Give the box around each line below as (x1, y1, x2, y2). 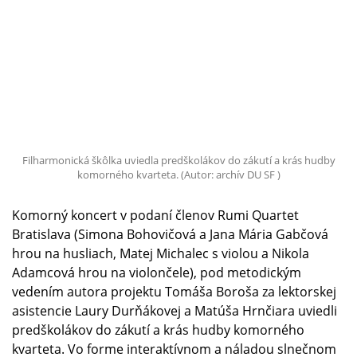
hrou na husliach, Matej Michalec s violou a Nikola (12, 245, 309, 263)
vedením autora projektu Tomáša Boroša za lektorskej (12, 283, 336, 301)
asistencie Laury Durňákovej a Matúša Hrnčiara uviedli (12, 302, 337, 320)
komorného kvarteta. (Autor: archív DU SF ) (76, 167, 280, 182)
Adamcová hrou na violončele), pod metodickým (12, 264, 301, 282)
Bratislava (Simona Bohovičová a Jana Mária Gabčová (12, 226, 328, 244)
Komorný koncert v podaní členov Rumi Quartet (12, 206, 299, 225)
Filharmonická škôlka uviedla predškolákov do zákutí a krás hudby (22, 153, 335, 168)
